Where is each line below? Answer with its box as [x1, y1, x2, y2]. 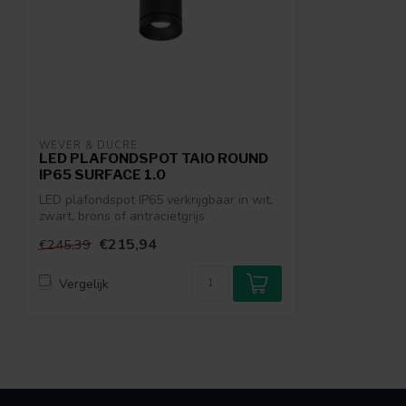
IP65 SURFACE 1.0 [39, 166, 166, 183]
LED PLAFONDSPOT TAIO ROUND [39, 150, 268, 167]
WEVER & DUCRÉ [39, 139, 138, 152]
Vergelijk [59, 275, 109, 293]
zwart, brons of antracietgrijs [39, 208, 205, 225]
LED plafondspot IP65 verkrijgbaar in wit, [39, 191, 273, 208]
